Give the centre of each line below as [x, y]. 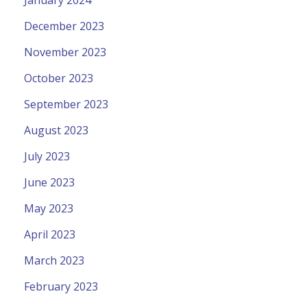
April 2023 [50, 234]
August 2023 [56, 130]
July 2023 [47, 156]
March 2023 [54, 260]
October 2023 [59, 78]
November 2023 [65, 52]
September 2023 [66, 104]
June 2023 [49, 182]
